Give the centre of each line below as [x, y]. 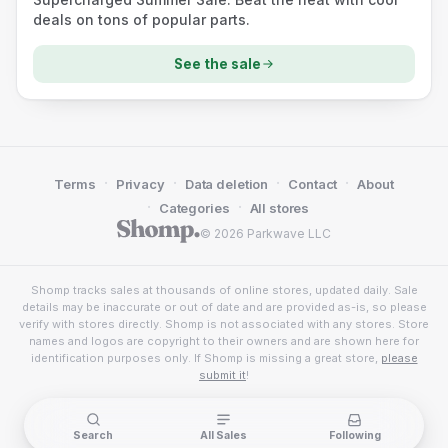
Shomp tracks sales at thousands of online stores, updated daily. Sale [224, 290]
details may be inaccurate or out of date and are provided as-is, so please [224, 307]
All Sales [224, 435]
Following [354, 435]
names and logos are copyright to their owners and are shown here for [224, 341]
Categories [194, 208]
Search [93, 435]
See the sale [217, 63]
